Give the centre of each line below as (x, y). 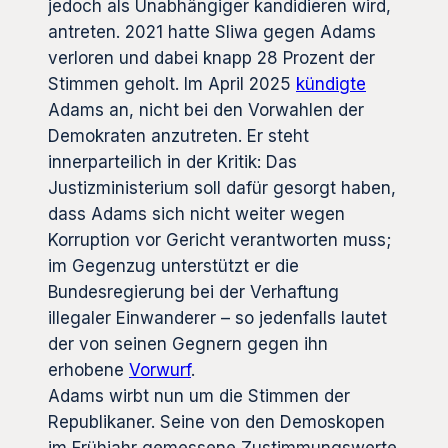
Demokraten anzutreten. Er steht (178, 135)
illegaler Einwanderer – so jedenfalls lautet (217, 317)
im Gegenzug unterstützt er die (173, 265)
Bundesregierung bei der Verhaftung (193, 291)
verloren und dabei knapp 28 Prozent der (211, 57)
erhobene (88, 369)
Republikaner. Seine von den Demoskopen (216, 421)
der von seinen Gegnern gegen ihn (188, 343)
